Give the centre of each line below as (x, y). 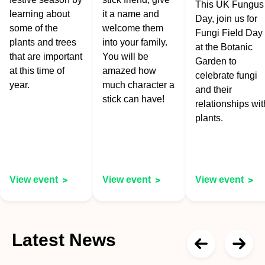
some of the (34, 28)
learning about (40, 14)
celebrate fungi (226, 76)
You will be (125, 57)
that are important (46, 57)
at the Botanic (224, 47)
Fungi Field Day (229, 33)
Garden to (216, 62)
